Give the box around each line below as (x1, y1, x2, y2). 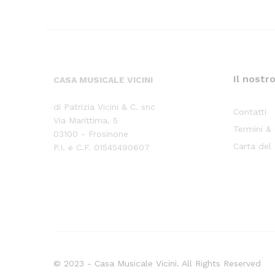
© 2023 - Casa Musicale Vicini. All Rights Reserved (53, 258, 261, 268)
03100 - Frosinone (53, 129, 128, 139)
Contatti (233, 107, 267, 117)
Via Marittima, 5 (53, 115, 118, 126)
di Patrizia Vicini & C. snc (53, 102, 155, 112)
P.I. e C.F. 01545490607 (53, 142, 150, 153)
